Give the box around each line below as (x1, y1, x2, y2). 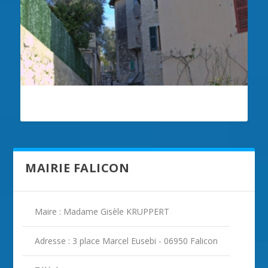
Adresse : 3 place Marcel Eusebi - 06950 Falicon (35, 234, 218, 246)
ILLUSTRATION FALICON (32, 97, 148, 111)
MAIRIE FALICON (25, 160, 130, 176)
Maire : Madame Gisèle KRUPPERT (35, 205, 170, 217)
